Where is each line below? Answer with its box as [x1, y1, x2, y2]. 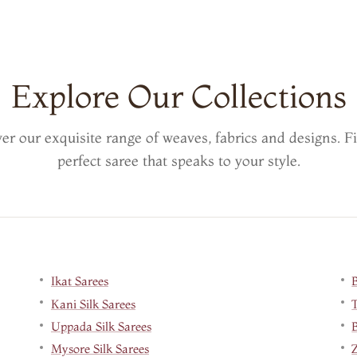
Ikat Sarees [50, 273, 108, 289]
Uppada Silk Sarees [50, 318, 151, 334]
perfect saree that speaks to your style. [57, 151, 300, 171]
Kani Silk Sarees [50, 296, 135, 312]
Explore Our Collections [10, 76, 347, 116]
